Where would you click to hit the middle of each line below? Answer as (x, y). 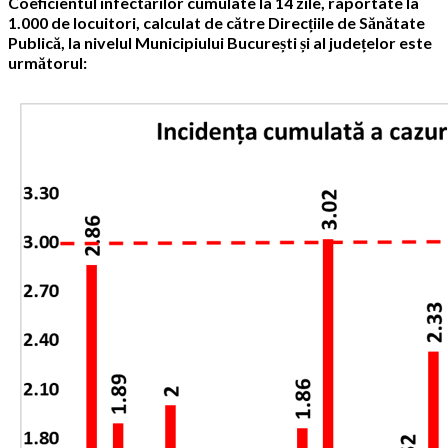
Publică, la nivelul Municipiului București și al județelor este (220, 43)
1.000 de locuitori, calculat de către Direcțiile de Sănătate (216, 23)
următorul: (47, 63)
